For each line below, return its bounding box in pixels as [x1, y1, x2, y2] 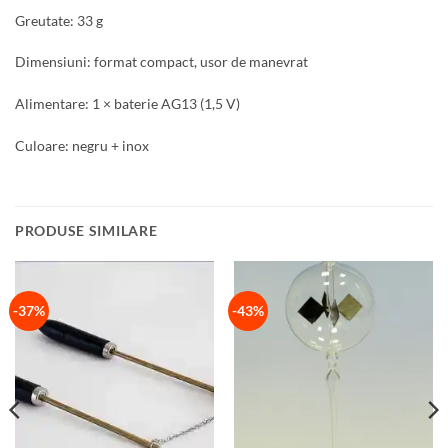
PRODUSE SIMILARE [15, 221, 158, 239]
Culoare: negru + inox [15, 136, 149, 154]
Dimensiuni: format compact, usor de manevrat [15, 53, 308, 71]
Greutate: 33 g [15, 11, 103, 29]
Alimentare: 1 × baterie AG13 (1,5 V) [15, 95, 240, 113]
